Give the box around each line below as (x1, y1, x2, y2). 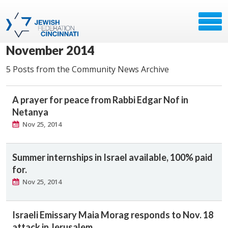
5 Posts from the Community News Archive (6, 64, 169, 75)
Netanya (12, 106, 48, 118)
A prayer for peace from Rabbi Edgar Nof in (12, 94, 188, 105)
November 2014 (6, 43, 95, 58)
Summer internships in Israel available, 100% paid (12, 152, 213, 163)
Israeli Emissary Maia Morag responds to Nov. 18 (12, 209, 213, 220)
